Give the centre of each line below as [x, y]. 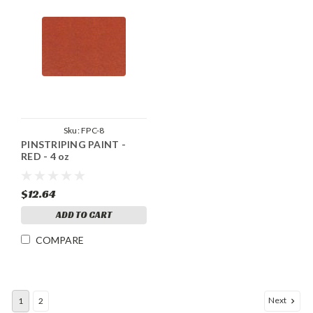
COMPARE [60, 240]
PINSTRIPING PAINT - [73, 145]
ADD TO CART [84, 215]
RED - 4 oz [45, 156]
